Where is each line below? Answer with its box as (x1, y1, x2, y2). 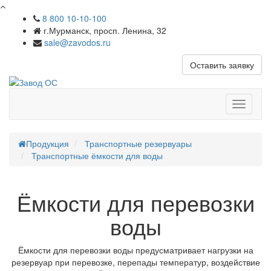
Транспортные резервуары (85, 137, 192, 150)
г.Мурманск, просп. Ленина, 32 (41, 24, 166, 36)
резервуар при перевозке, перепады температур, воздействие (11, 256, 260, 269)
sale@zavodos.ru (44, 36, 111, 48)
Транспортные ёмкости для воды (31, 149, 163, 162)
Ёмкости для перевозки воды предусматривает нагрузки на (18, 244, 253, 256)
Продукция (26, 137, 69, 150)
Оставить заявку (190, 59, 254, 71)
